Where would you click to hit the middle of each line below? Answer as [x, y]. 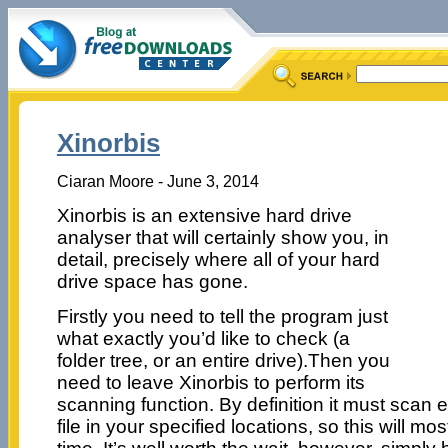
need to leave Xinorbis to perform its [210, 382]
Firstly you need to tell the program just [222, 316]
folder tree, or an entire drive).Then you [223, 360]
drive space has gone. [152, 281]
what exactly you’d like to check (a [203, 338]
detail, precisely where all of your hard [218, 259]
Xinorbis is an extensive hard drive [204, 215]
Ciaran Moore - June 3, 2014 [157, 180]
